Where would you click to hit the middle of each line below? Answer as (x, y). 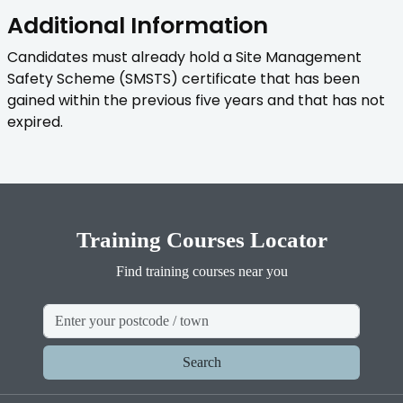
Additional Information (138, 26)
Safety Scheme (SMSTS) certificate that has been (184, 79)
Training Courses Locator (201, 240)
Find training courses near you (201, 272)
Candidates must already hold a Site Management (184, 58)
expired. (35, 122)
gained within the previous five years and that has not (196, 101)
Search (201, 363)
